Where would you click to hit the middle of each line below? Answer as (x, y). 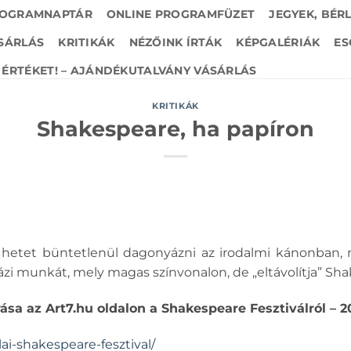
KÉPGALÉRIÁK (278, 42)
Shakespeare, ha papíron (175, 128)
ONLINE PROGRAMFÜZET (181, 14)
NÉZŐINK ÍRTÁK (175, 42)
